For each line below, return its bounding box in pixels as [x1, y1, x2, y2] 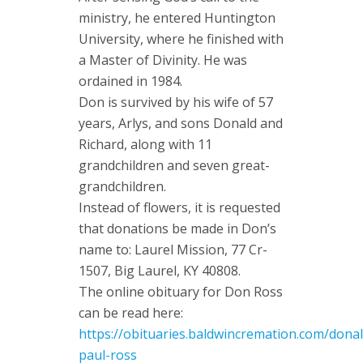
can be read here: [79, 304, 183, 322]
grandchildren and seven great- [79, 156, 270, 174]
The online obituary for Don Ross [79, 283, 283, 301]
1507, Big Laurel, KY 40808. [79, 262, 241, 280]
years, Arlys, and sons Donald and [79, 114, 283, 132]
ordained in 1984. [79, 72, 182, 90]
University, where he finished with [79, 30, 284, 48]
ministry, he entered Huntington [79, 9, 275, 27]
